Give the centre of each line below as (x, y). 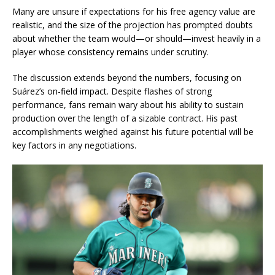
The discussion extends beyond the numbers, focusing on (127, 78)
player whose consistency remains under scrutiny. (110, 52)
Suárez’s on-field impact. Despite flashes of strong (112, 91)
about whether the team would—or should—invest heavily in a (137, 38)
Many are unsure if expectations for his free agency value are (134, 11)
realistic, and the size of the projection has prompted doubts (133, 25)
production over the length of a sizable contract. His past (125, 118)
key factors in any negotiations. (74, 145)
